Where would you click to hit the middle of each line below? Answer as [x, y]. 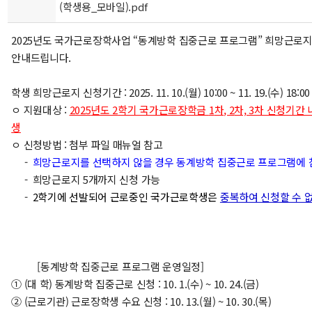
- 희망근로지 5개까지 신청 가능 [86, 179]
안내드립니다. [41, 57]
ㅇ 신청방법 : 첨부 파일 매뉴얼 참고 [87, 145]
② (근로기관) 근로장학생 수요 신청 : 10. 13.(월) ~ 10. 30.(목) [141, 301]
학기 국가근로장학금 [163, 110]
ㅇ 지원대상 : [40, 110]
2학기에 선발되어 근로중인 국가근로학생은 [126, 197]
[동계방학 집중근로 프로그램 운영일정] [108, 266]
